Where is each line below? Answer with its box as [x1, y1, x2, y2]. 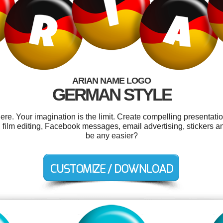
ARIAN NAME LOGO [72, 76, 151, 86]
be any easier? [85, 131, 138, 140]
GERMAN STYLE [52, 85, 171, 104]
